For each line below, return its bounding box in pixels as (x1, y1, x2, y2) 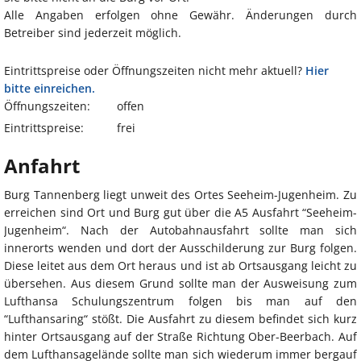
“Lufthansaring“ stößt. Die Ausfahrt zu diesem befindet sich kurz (4, 311, 357, 327)
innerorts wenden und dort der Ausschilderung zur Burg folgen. (4, 240, 357, 256)
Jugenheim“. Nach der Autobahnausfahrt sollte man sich (4, 222, 357, 239)
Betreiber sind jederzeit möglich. (4, 25, 181, 41)
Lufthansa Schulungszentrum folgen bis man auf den (4, 293, 357, 309)
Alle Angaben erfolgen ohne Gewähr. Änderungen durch (4, 7, 357, 23)
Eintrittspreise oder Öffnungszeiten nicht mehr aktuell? (4, 63, 305, 79)
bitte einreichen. (4, 81, 95, 97)
